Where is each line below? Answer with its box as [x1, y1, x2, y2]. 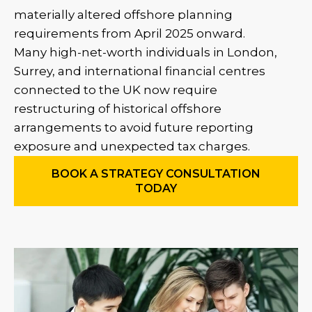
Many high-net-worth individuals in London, [14, 45, 277, 59]
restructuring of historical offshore [14, 102, 221, 116]
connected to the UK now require [14, 83, 217, 97]
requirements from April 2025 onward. [14, 26, 245, 40]
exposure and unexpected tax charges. [14, 139, 250, 153]
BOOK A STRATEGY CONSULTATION [52, 167, 260, 180]
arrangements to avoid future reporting [14, 120, 253, 134]
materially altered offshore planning [14, 8, 233, 22]
